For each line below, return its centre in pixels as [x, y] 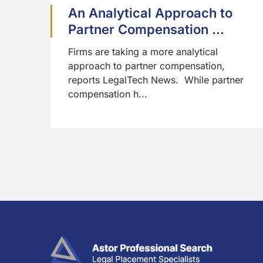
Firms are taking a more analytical [143, 52]
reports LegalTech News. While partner [156, 80]
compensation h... [108, 94]
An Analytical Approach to [150, 13]
